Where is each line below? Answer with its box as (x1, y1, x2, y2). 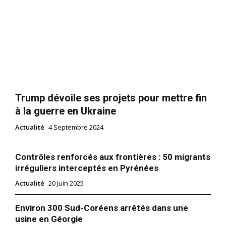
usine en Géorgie (15, 214, 83, 224)
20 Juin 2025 (48, 179, 84, 188)
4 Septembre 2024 (48, 123, 103, 132)
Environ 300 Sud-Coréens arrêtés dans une (15, 203, 188, 213)
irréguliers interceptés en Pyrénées (15, 163, 158, 174)
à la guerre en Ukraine (15, 105, 116, 118)
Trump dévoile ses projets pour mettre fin (15, 92, 207, 104)
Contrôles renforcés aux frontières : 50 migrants (15, 152, 210, 162)
